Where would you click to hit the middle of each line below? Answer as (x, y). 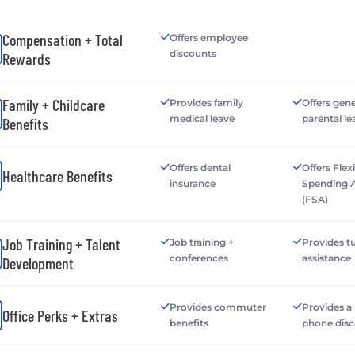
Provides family (206, 103)
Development (38, 263)
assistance (327, 258)
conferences (198, 258)
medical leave (202, 119)
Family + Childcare (53, 105)
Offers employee (208, 38)
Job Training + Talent (61, 244)
